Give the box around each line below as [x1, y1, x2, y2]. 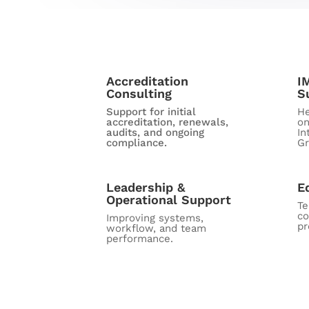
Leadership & [106, 180, 186, 195]
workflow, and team [106, 222, 207, 235]
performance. [106, 232, 174, 246]
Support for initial [106, 106, 197, 119]
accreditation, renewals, [106, 116, 229, 129]
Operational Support [106, 192, 232, 208]
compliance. [106, 137, 168, 150]
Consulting [106, 86, 172, 101]
